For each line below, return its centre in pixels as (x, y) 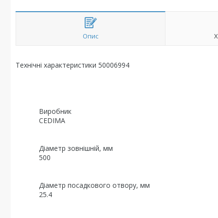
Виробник (44, 111)
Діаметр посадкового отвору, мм (83, 185)
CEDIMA (40, 120)
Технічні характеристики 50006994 (73, 65)
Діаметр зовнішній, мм (64, 148)
